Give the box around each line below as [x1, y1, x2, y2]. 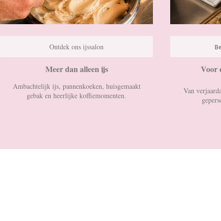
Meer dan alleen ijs [45, 63, 108, 75]
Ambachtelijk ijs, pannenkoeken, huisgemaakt [12, 81, 141, 91]
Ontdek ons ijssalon [49, 42, 104, 52]
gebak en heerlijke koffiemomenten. [27, 91, 127, 101]
